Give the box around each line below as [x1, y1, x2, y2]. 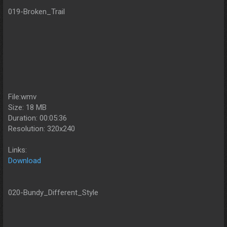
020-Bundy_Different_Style [8, 187, 98, 197]
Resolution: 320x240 [8, 124, 75, 133]
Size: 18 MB [8, 102, 47, 112]
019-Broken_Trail [8, 7, 65, 16]
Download [8, 156, 41, 165]
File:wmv [8, 92, 36, 101]
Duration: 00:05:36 [8, 113, 67, 123]
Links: [8, 145, 27, 155]
